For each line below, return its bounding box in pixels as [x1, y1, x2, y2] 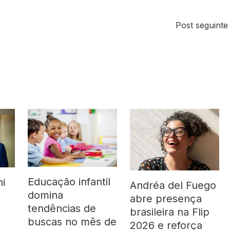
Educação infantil [28, 176, 111, 188]
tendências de [28, 202, 97, 215]
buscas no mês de [28, 216, 117, 228]
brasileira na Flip [130, 206, 210, 219]
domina [28, 189, 64, 202]
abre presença [130, 193, 202, 205]
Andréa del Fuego [130, 179, 217, 192]
